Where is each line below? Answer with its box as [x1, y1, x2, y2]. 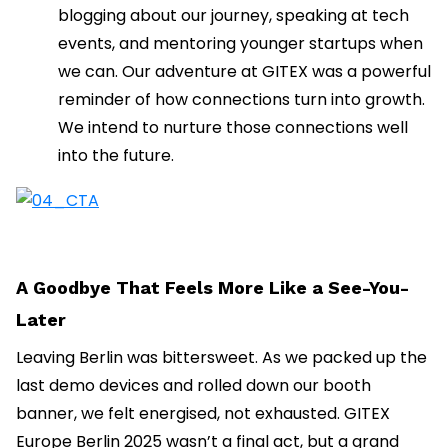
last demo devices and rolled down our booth [16, 373, 371, 397]
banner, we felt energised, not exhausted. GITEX [16, 401, 390, 425]
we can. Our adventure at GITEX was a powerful [58, 60, 431, 84]
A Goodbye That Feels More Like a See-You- [16, 276, 409, 298]
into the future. [58, 144, 174, 168]
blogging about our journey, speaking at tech [58, 4, 409, 28]
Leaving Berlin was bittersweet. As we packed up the [16, 345, 427, 369]
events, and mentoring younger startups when [58, 32, 423, 56]
